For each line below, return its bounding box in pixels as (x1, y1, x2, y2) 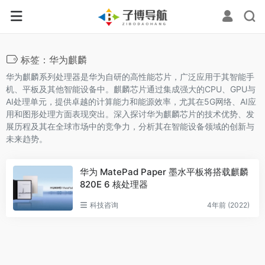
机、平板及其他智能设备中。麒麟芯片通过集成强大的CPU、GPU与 (6, 84, 256, 94)
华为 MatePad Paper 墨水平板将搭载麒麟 (80, 166, 248, 177)
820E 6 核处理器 (80, 178, 148, 190)
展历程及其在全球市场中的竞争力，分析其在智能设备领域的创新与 (6, 121, 254, 131)
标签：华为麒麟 (21, 53, 87, 66)
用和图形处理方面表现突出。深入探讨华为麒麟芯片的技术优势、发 (6, 109, 254, 119)
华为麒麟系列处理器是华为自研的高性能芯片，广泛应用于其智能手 (6, 72, 254, 82)
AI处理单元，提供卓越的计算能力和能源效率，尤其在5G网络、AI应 (6, 96, 256, 106)
